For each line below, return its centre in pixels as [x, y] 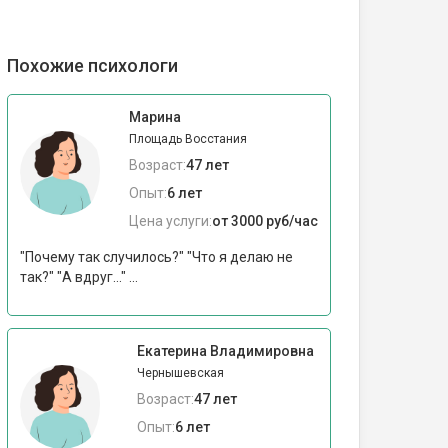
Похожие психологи [92, 65]
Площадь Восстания [188, 139]
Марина [155, 117]
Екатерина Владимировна [225, 351]
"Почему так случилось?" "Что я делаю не [156, 257]
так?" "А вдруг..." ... [79, 277]
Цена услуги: [170, 221]
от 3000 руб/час [265, 221]
